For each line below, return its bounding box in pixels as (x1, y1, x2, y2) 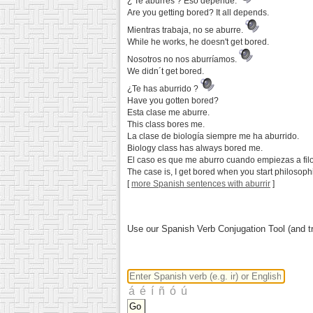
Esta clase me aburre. (127, 108, 210, 118)
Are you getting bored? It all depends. (127, 8, 269, 18)
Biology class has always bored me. (127, 143, 263, 154)
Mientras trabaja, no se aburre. (127, 25, 245, 36)
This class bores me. (127, 119, 205, 130)
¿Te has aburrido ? (127, 84, 201, 94)
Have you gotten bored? (127, 96, 219, 106)
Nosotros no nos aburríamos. (127, 54, 239, 65)
